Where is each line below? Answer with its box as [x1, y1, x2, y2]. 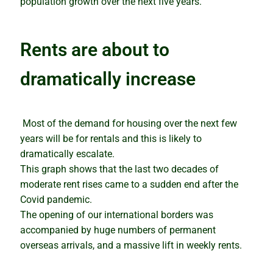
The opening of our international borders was [19, 208, 213, 221]
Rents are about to [19, 38, 169, 60]
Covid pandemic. [19, 193, 92, 205]
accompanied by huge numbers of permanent [19, 224, 216, 236]
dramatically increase [19, 68, 196, 90]
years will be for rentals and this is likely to [19, 132, 202, 144]
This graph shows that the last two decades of [19, 163, 219, 175]
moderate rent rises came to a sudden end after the [19, 178, 238, 190]
